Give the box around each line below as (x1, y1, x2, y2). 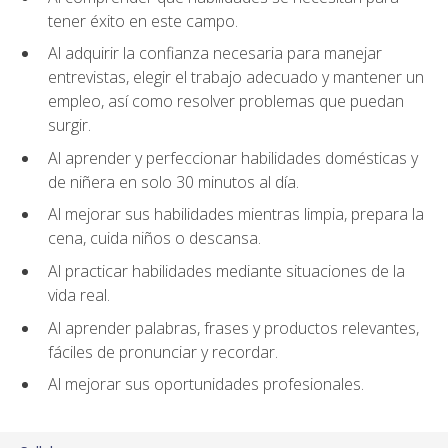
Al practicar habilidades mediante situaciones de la (48, 259, 405, 282)
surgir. (48, 114, 91, 137)
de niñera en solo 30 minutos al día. (48, 170, 299, 193)
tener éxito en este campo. (48, 9, 238, 32)
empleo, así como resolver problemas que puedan (48, 90, 404, 113)
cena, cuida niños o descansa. (48, 227, 261, 250)
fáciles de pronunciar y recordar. (48, 340, 278, 363)
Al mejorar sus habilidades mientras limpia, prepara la (48, 203, 424, 226)
